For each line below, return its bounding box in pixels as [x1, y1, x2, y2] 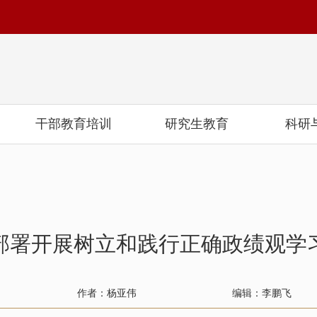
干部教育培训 [35, 117, 112, 131]
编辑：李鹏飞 [232, 288, 292, 299]
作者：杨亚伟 [76, 288, 137, 299]
